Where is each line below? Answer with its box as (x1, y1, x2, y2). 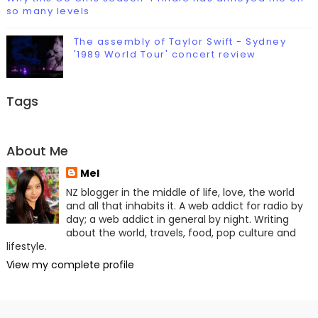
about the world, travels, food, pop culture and (66, 226, 297, 240)
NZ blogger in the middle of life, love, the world (66, 185, 295, 199)
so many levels (6, 4, 90, 18)
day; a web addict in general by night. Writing (66, 212, 290, 226)
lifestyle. (6, 239, 47, 253)
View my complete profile (6, 258, 134, 272)
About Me (6, 142, 68, 160)
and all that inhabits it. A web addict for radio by (66, 199, 304, 213)
